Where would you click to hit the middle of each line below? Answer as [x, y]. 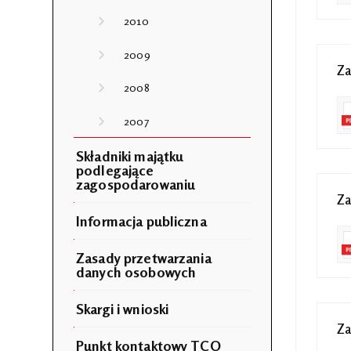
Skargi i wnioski [123, 308]
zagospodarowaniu [136, 184]
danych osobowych [136, 271]
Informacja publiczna [141, 221]
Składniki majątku [130, 156]
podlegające [115, 170]
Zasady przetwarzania [144, 257]
